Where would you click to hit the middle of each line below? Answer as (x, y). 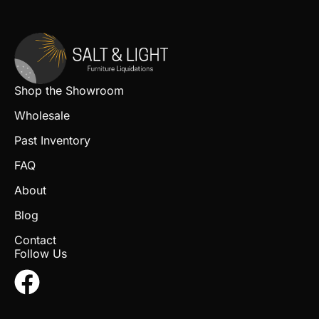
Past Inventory (52, 140)
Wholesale (42, 115)
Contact (35, 240)
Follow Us (41, 253)
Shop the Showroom (69, 90)
